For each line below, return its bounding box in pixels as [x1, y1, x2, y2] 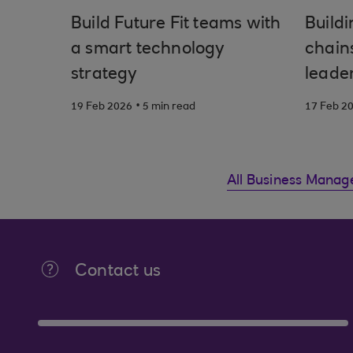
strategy [71, 66, 138, 84]
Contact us [75, 263, 161, 281]
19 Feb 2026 [71, 102, 132, 113]
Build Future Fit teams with [71, 16, 281, 33]
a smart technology [71, 41, 225, 58]
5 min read [143, 102, 195, 113]
